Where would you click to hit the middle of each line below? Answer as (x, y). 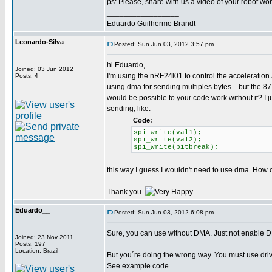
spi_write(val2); (168, 140)
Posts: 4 (27, 76)
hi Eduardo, (126, 65)
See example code (138, 266)
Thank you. (126, 192)
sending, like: (129, 109)
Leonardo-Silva (39, 42)
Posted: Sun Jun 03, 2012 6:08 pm (164, 212)
